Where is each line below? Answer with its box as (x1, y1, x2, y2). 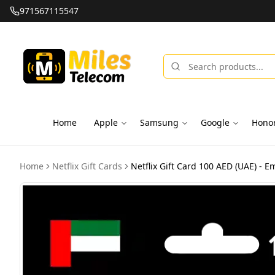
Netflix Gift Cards (52, 160, 122, 172)
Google (200, 117, 230, 128)
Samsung (139, 117, 179, 128)
